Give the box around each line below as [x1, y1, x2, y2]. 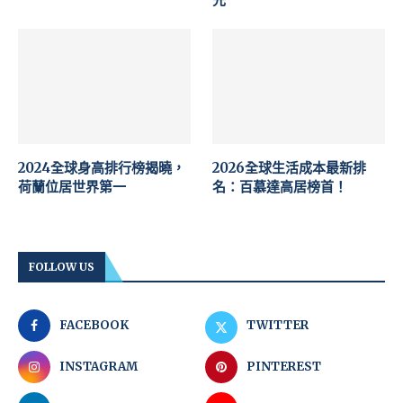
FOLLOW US [29, 260, 94, 274]
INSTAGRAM [59, 359, 138, 375]
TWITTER [246, 318, 309, 334]
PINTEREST [246, 359, 322, 375]
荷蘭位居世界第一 [18, 178, 126, 196]
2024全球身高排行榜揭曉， [18, 159, 185, 177]
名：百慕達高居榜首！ [212, 178, 348, 196]
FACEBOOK [59, 318, 129, 334]
